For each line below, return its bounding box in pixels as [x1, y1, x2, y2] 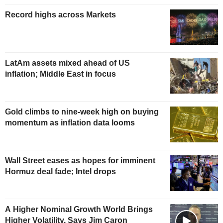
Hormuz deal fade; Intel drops [5, 167, 116, 176]
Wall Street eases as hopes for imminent [5, 156, 155, 165]
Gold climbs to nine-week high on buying [5, 108, 159, 116]
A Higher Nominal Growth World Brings [5, 205, 153, 214]
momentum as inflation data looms [5, 118, 135, 127]
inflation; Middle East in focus [5, 70, 116, 79]
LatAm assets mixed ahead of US [5, 59, 130, 68]
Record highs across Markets [5, 10, 116, 19]
